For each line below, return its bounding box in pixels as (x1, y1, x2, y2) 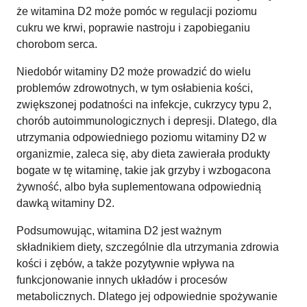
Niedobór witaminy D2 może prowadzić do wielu (16, 65, 251, 77)
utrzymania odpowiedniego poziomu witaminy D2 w (16, 131, 267, 143)
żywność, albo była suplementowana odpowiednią (16, 180, 261, 193)
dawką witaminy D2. (16, 197, 114, 209)
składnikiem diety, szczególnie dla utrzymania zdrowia (16, 241, 279, 253)
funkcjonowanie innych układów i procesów (16, 273, 228, 286)
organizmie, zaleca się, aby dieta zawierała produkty (16, 147, 270, 160)
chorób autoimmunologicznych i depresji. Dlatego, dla (16, 114, 277, 127)
